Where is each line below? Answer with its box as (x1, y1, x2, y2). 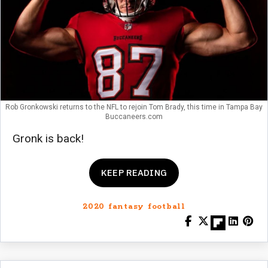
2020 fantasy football (83, 202, 185, 212)
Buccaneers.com (105, 112, 163, 121)
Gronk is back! (13, 132, 84, 146)
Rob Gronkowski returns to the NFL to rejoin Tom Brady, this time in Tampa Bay (5, 103, 263, 112)
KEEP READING (101, 167, 167, 179)
